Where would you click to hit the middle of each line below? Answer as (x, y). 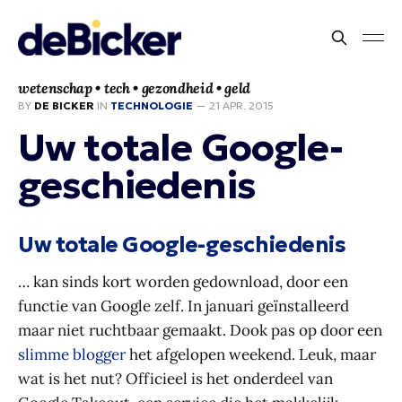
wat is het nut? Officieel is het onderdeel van (175, 378)
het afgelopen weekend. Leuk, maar (251, 354)
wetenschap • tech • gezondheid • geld (135, 88)
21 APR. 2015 (241, 105)
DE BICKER (64, 105)
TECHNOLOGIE (152, 105)
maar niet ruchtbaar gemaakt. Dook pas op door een (200, 330)
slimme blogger (72, 354)
